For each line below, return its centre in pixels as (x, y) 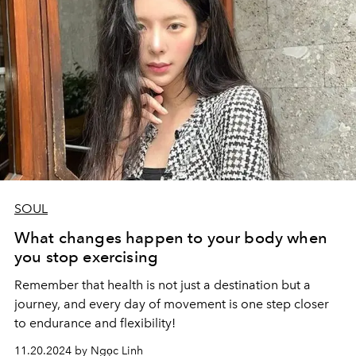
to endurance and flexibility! (95, 323)
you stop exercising (87, 257)
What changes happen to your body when (171, 238)
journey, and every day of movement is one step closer (172, 304)
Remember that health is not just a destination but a (163, 285)
